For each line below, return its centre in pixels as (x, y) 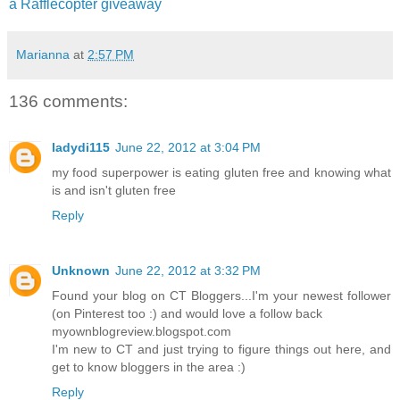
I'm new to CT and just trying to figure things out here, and (221, 350)
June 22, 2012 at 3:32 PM (188, 271)
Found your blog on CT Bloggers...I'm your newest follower (221, 296)
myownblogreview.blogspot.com (142, 332)
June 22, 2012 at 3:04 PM (188, 148)
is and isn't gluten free (114, 191)
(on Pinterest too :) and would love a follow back (187, 314)
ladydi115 (81, 148)
